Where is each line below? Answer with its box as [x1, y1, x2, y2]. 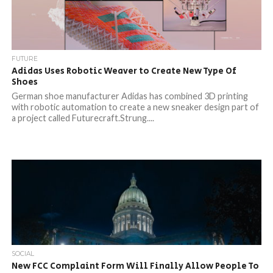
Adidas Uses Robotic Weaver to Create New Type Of [11, 65, 236, 77]
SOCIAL [11, 250, 34, 258]
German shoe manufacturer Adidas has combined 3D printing [11, 91, 248, 101]
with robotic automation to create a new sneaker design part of [11, 102, 259, 112]
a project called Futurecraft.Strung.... [11, 113, 154, 123]
